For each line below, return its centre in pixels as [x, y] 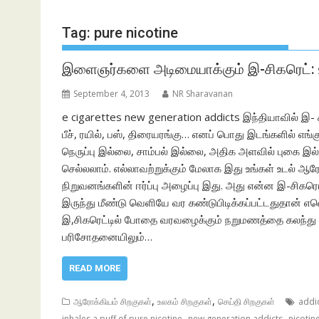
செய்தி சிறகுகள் [246, 302]
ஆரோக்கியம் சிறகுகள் [113, 302]
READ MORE [95, 268]
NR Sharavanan [203, 94]
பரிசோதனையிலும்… [107, 236]
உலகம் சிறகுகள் [185, 302]
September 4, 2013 [111, 94]
